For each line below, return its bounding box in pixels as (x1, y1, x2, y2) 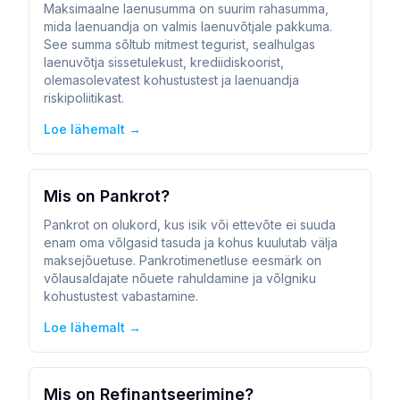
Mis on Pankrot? (44, 187, 170, 205)
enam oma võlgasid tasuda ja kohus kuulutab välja (44, 235, 337, 250)
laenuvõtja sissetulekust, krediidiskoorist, (44, 54, 284, 70)
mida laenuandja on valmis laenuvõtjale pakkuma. (44, 19, 332, 34)
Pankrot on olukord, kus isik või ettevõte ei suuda (44, 217, 336, 232)
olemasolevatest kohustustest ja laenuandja (44, 72, 299, 87)
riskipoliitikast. (44, 90, 124, 105)
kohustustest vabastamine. (44, 288, 198, 304)
